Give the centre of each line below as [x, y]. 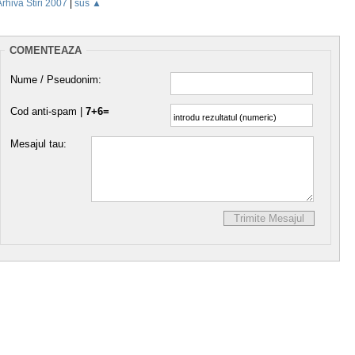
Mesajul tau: [38, 143]
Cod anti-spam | [48, 112]
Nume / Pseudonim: [56, 80]
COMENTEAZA [46, 51]
